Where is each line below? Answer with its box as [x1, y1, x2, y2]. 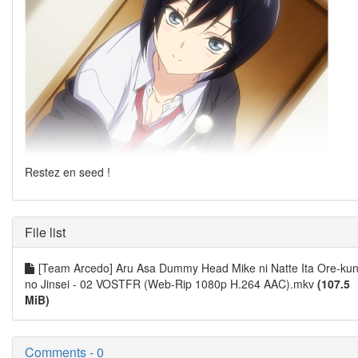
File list [25, 223, 66, 241]
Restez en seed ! [25, 164, 110, 180]
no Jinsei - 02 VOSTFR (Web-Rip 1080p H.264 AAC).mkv [25, 276, 317, 292]
